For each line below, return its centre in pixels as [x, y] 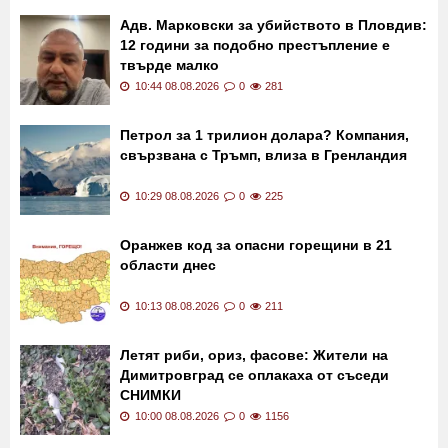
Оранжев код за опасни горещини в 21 [256, 329]
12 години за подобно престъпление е [255, 129]
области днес [168, 349]
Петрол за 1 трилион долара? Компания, [264, 219]
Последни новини [109, 62]
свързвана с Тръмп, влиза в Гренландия [263, 239]
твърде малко [169, 149]
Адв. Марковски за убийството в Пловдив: [273, 109]
